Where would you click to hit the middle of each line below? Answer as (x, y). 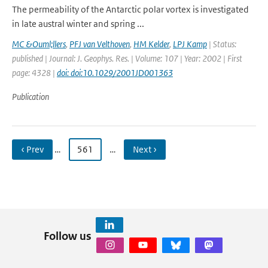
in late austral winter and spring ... (78, 24)
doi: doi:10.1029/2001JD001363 (115, 73)
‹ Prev (32, 149)
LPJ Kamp (190, 44)
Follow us (67, 236)
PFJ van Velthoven (100, 44)
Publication (31, 97)
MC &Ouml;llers (39, 44)
